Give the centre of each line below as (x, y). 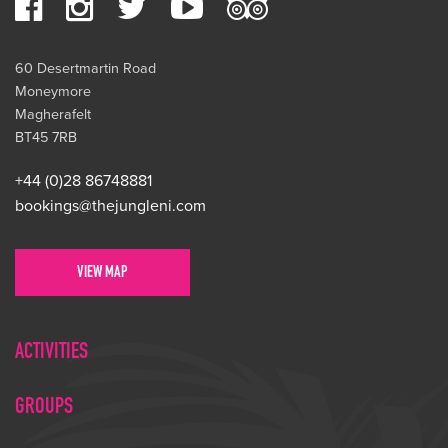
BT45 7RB (46, 138)
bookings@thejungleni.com (110, 206)
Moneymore (53, 92)
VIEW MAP (102, 274)
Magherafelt (53, 115)
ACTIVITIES (51, 353)
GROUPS (44, 408)
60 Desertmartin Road (85, 69)
